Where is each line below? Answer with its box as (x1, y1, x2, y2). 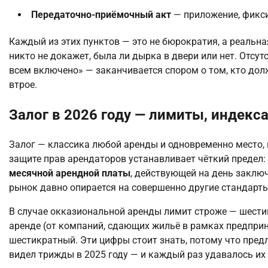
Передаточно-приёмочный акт (31, 8, 171, 20)
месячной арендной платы (9, 167, 130, 179)
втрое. (9, 78, 37, 90)
